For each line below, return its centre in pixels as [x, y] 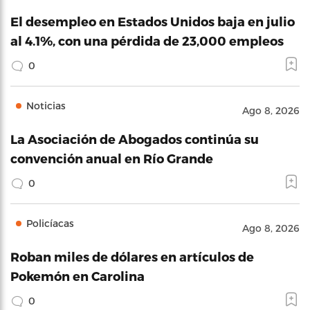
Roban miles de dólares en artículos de [132, 256]
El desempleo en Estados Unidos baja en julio [153, 21]
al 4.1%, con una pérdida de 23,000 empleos [147, 40]
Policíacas [50, 223]
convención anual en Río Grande [112, 158]
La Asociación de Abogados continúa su [135, 139]
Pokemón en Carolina [77, 276]
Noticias [46, 106]
